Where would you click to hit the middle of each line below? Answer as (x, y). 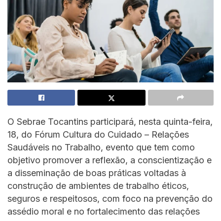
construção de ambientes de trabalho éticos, (98, 185)
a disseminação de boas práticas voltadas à (97, 173)
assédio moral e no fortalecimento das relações (104, 211)
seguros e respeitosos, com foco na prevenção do (110, 198)
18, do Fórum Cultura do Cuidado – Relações (98, 134)
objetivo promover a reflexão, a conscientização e (110, 160)
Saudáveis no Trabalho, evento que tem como (101, 147)
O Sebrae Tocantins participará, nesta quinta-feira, (110, 121)
